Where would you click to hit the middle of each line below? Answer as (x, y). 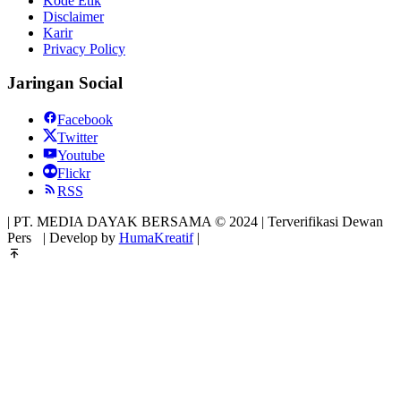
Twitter (77, 138)
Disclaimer (73, 16)
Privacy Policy (84, 48)
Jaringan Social (65, 83)
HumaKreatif (156, 238)
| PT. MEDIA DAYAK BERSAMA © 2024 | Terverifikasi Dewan (195, 222)
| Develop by (81, 238)
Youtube (81, 156)
